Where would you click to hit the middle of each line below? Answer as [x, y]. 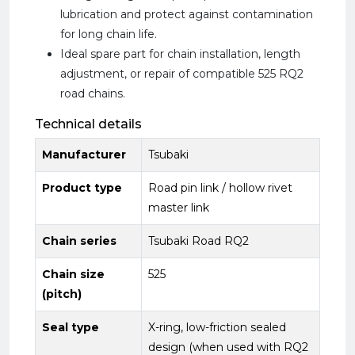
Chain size [73, 274]
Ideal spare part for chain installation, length [180, 54]
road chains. [93, 94]
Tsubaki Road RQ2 [198, 241]
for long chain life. [109, 34]
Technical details [88, 124]
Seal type [71, 327]
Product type [82, 188]
